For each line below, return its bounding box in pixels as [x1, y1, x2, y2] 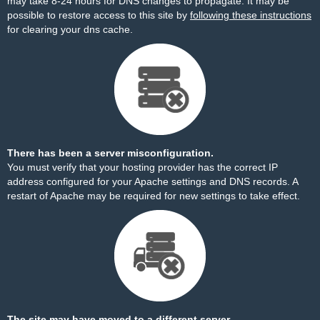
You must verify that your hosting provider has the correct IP [7, 161, 278, 173]
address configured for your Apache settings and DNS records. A [7, 176, 298, 187]
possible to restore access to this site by [7, 9, 190, 21]
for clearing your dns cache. [7, 24, 133, 35]
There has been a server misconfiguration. [7, 147, 214, 159]
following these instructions [190, 9, 311, 21]
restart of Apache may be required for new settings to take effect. [7, 190, 300, 201]
